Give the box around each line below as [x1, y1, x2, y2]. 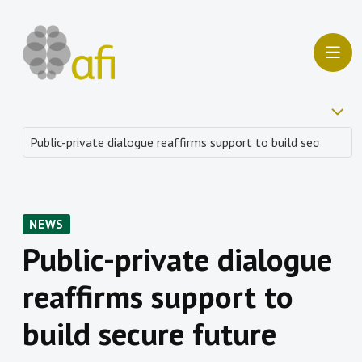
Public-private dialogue [23, 238, 332, 280]
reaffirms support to [23, 276, 293, 318]
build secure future [23, 313, 276, 355]
